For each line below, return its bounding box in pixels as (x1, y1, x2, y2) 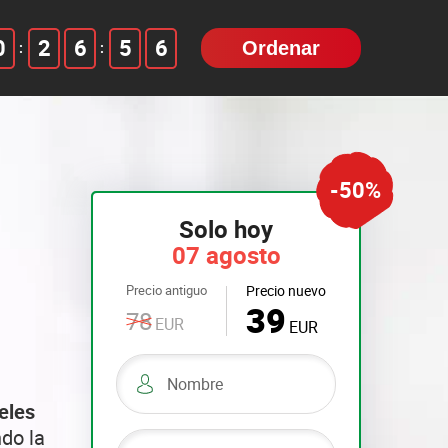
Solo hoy (179, 213, 273, 245)
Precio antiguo (125, 281, 207, 299)
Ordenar (241, 37, 320, 59)
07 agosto (171, 239, 281, 271)
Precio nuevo (246, 281, 327, 300)
